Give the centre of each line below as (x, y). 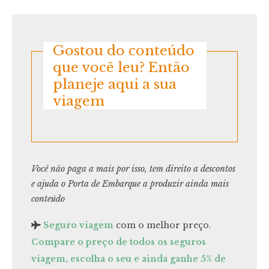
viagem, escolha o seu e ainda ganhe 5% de (128, 258)
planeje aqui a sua (115, 84)
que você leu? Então (122, 67)
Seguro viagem (78, 225)
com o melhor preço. (162, 225)
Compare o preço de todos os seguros (119, 242)
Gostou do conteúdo (124, 50)
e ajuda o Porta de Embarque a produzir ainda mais (130, 183)
